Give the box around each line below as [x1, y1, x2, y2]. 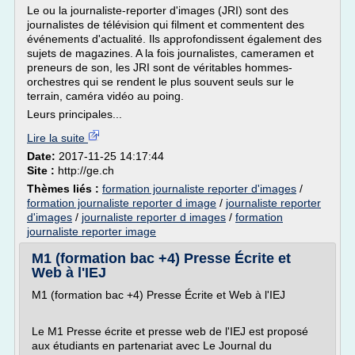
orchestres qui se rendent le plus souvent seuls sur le [27, 75, 294, 88]
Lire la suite [27, 132, 88, 144]
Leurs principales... [27, 108, 122, 120]
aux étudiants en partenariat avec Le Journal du [32, 339, 272, 352]
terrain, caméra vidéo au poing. [27, 90, 184, 102]
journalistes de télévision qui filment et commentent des [27, 18, 304, 31]
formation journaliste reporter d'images [102, 182, 296, 195]
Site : [27, 164, 58, 177]
